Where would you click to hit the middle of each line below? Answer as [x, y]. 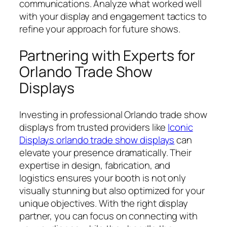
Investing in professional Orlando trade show [113, 114]
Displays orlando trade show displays [97, 140]
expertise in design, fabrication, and [95, 165]
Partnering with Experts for [107, 56]
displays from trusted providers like [94, 127]
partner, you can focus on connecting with [108, 216]
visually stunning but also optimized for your [112, 190]
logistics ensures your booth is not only [103, 178]
